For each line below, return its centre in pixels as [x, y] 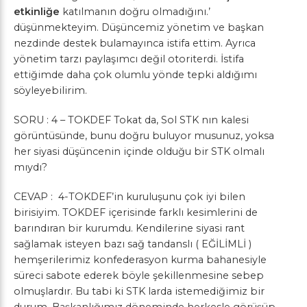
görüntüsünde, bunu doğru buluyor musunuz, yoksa [144, 136]
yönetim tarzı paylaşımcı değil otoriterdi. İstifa [129, 59]
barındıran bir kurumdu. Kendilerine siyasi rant [129, 228]
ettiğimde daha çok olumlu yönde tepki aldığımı [135, 75]
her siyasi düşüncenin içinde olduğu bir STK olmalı [139, 151]
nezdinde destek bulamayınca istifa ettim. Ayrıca [135, 43]
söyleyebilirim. [50, 90]
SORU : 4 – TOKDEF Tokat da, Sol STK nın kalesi [131, 120]
